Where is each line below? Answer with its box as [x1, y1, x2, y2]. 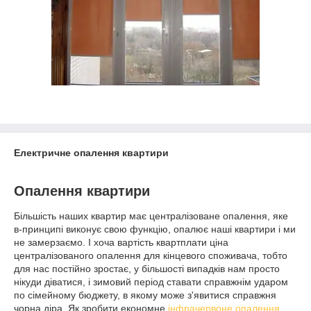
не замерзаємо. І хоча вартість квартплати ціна [14, 236, 228, 248]
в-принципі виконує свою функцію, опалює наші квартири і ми [14, 223, 296, 235]
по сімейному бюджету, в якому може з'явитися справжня [14, 289, 276, 301]
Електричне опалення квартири [14, 147, 169, 158]
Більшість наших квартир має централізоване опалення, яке [14, 210, 288, 221]
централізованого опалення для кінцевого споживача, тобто [14, 249, 287, 261]
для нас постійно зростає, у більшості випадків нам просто [14, 262, 280, 274]
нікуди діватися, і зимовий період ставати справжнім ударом [14, 276, 288, 287]
